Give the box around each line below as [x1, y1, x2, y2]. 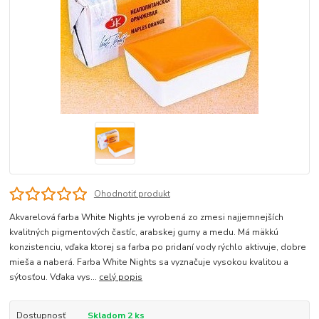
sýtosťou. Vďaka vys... [9, 271, 100, 283]
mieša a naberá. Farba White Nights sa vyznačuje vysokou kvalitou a [9, 256, 289, 268]
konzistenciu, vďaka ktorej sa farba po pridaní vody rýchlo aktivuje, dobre [9, 241, 307, 253]
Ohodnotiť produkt [93, 188, 170, 200]
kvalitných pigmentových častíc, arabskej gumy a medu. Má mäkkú [9, 226, 279, 239]
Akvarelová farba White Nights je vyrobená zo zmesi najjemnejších [9, 211, 284, 224]
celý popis [99, 271, 143, 283]
